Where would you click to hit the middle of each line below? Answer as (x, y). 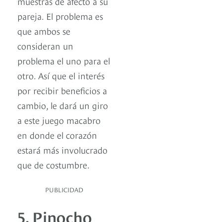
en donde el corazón (57, 135)
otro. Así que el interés (61, 75)
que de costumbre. (54, 165)
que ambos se (44, 31)
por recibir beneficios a (62, 90)
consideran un (45, 46)
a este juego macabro (59, 120)
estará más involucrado (62, 150)
